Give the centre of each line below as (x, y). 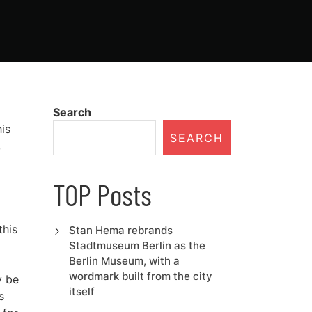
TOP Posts (102, 194)
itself (81, 291)
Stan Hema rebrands (120, 230)
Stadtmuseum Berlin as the (137, 245)
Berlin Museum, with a (124, 261)
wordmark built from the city (140, 276)
